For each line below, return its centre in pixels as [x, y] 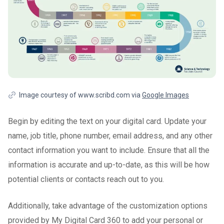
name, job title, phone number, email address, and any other [110, 135]
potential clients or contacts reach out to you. [86, 179]
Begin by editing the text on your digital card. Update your [107, 121]
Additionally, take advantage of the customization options [108, 205]
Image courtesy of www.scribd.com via [80, 95]
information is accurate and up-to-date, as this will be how [109, 164]
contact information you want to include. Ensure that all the [109, 150]
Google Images [165, 95]
